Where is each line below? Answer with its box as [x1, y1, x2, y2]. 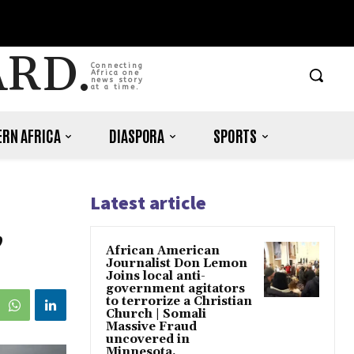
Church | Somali [106, 307, 206, 322]
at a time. [90, 83, 140, 92]
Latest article [90, 190, 206, 216]
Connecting [90, 62, 144, 70]
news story [90, 76, 144, 85]
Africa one [90, 69, 140, 77]
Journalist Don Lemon [106, 256, 247, 272]
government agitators [106, 281, 245, 297]
